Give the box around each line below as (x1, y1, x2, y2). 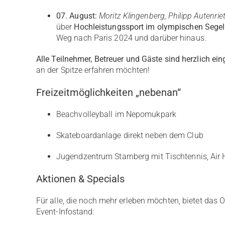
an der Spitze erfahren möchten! (36, 65, 150, 75)
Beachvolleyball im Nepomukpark (56, 109, 176, 119)
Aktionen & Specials (36, 173, 125, 185)
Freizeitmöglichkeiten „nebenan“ (36, 86, 181, 98)
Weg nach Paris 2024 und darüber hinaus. (56, 33, 206, 43)
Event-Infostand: (36, 207, 94, 216)
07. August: (56, 11, 97, 21)
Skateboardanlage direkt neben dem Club (56, 131, 203, 140)
